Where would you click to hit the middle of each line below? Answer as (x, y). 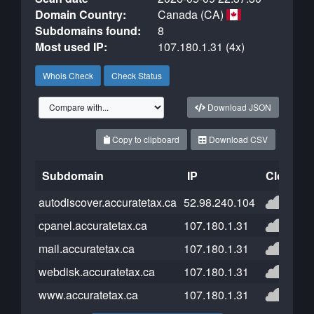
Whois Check (68, 75)
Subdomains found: (88, 30)
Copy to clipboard (145, 139)
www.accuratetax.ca (88, 295)
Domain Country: (81, 14)
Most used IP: (71, 47)
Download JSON (238, 107)
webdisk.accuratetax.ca (97, 272)
